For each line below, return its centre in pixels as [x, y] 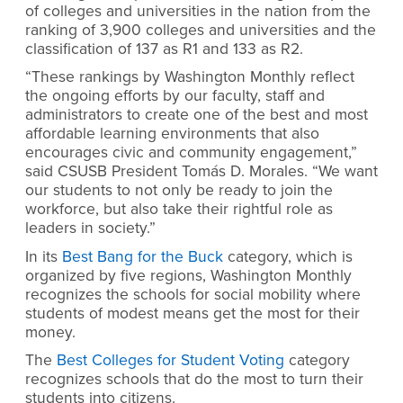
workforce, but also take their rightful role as [179, 210]
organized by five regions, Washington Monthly [188, 275]
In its [44, 256]
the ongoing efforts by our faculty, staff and [175, 96]
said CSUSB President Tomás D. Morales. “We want [201, 172]
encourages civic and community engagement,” [191, 153]
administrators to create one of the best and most [197, 115]
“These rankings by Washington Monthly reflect [190, 77]
